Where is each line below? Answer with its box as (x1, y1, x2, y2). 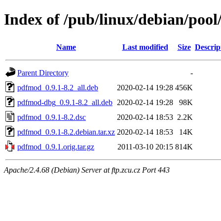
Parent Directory (17, 68, 69, 77)
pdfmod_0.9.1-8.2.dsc (17, 112, 86, 121)
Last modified (122, 42, 168, 51)
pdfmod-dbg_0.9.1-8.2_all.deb (17, 98, 112, 107)
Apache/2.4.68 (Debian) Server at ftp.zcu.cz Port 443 (4, 165, 170, 174)
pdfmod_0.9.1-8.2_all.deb (17, 83, 98, 92)
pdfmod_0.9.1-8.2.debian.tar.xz (17, 127, 115, 136)
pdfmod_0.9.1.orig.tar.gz (17, 142, 94, 151)
